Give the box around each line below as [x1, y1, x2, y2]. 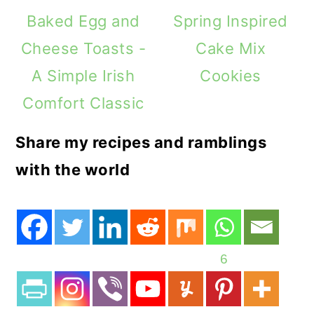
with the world [15, 160, 130, 179]
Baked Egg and [27, 11, 140, 30]
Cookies [200, 66, 261, 85]
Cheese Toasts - [20, 39, 146, 57]
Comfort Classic [22, 93, 144, 112]
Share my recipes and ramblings [15, 132, 267, 151]
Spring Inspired [173, 11, 288, 30]
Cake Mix [196, 39, 266, 57]
